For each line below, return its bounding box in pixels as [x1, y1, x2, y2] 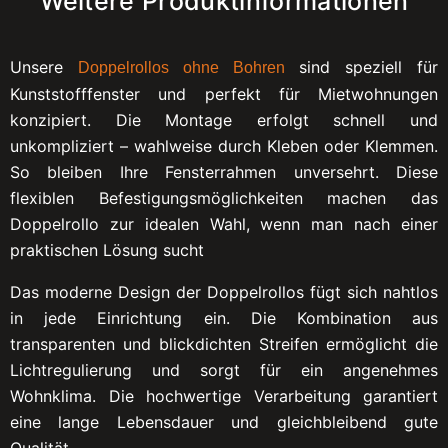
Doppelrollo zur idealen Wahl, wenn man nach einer [10, 213, 438, 234]
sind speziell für [284, 56, 439, 77]
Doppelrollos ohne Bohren [77, 58, 285, 76]
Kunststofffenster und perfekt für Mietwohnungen [10, 83, 438, 104]
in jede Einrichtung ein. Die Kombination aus [10, 307, 438, 328]
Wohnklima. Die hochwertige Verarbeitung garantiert [10, 385, 438, 406]
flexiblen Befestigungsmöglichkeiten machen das [10, 187, 438, 208]
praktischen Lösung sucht [10, 239, 204, 260]
